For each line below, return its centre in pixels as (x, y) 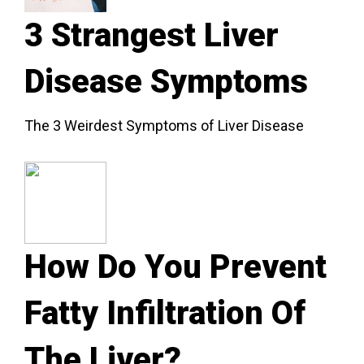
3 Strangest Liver (152, 35)
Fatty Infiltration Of (165, 313)
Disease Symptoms (166, 82)
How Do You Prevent (175, 267)
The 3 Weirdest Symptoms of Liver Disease (164, 125)
